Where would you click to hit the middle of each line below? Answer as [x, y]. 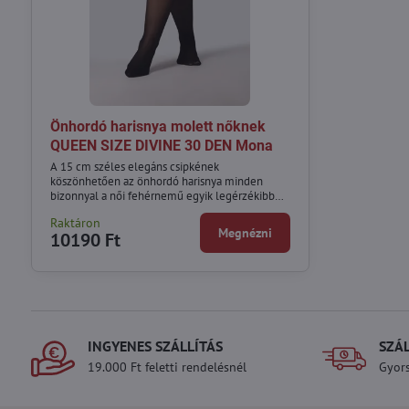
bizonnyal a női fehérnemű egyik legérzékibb [162, 195]
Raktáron [75, 222]
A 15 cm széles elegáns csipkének [134, 166]
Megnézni [246, 232]
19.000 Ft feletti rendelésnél [167, 367]
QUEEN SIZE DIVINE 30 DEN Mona [161, 146]
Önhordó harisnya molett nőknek [157, 127]
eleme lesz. [79, 210]
